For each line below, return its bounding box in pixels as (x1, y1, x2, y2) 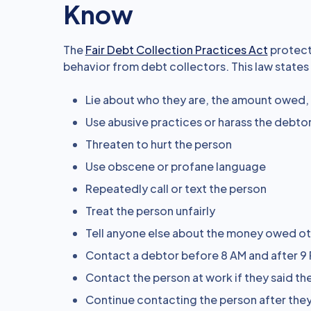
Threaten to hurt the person (85, 137, 232, 151)
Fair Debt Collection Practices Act (85, 42, 268, 57)
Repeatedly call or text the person (85, 181, 267, 196)
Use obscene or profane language (85, 159, 266, 174)
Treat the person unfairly (85, 203, 215, 218)
